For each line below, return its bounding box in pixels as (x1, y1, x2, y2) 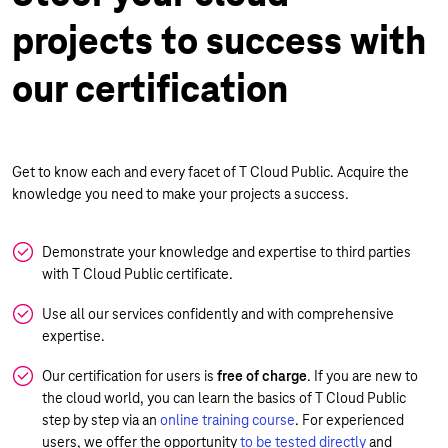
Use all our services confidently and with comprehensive (42, 305, 394, 323)
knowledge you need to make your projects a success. (12, 185, 349, 203)
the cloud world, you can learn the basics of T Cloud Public (42, 389, 406, 407)
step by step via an (42, 411, 160, 429)
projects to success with (12, 17, 426, 65)
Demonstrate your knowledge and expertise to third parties (42, 243, 411, 261)
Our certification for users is (42, 367, 217, 385)
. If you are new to (307, 367, 418, 385)
